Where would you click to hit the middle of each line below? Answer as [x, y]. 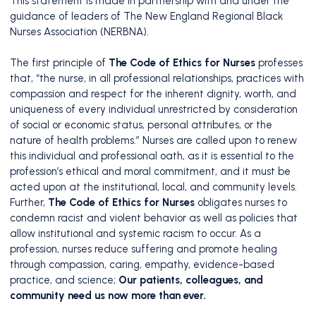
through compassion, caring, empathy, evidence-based [142, 265]
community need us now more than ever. [108, 296]
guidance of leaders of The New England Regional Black [146, 17]
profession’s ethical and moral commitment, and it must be [150, 172]
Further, [29, 203]
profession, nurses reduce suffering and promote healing [144, 249]
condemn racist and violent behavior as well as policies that [154, 218]
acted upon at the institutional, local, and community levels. [153, 187]
